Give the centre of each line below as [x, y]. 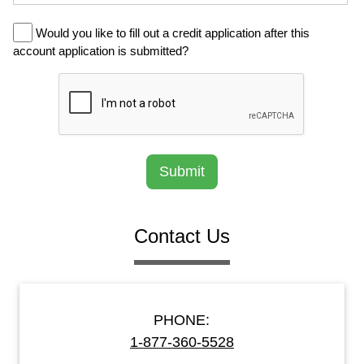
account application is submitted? [101, 51]
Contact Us [182, 236]
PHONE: [182, 320]
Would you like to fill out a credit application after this [171, 33]
